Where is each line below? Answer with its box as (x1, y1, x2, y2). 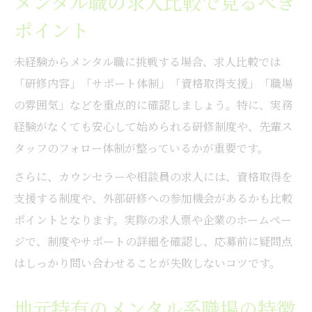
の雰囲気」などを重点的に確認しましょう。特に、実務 (14, 96, 292, 113)
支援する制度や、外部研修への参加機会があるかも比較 (14, 189, 292, 206)
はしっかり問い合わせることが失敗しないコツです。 (14, 254, 281, 271)
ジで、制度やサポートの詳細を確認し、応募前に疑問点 (14, 233, 292, 249)
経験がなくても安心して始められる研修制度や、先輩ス (14, 118, 292, 134)
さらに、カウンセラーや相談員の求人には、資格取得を (14, 168, 292, 185)
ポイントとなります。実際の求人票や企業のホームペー (14, 211, 292, 228)
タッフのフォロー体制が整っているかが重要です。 (14, 139, 269, 156)
